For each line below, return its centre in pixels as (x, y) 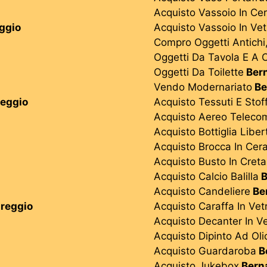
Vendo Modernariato (203, 87)
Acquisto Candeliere (202, 191)
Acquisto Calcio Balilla (206, 176)
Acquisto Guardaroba (205, 251)
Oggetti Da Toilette (199, 72)
